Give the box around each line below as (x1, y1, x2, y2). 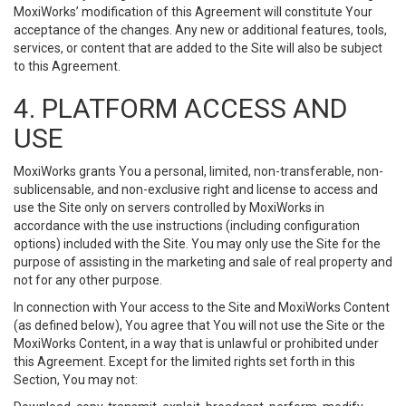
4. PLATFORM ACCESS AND (14, 92, 347, 124)
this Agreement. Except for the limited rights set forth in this (14, 354, 355, 369)
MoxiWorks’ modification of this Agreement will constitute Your (14, 5, 372, 19)
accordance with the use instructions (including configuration (14, 218, 360, 233)
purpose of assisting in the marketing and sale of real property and (14, 255, 392, 269)
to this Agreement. (14, 59, 121, 73)
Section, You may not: (14, 372, 138, 387)
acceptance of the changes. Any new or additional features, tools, (14, 23, 387, 37)
